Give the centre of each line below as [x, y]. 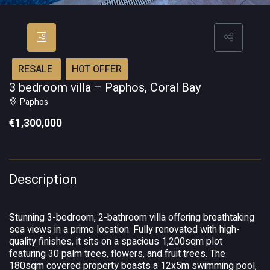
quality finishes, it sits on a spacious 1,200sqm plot [116, 242]
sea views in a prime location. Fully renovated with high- [124, 230]
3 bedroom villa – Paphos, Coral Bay [105, 88]
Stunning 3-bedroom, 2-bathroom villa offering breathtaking [132, 218]
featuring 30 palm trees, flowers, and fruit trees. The [117, 254]
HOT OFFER [97, 69]
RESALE [36, 69]
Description [43, 180]
